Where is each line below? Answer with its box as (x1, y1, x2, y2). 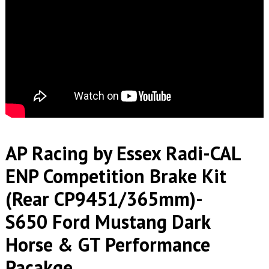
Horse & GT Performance (5, 232, 210, 258)
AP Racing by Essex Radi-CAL (5, 141, 240, 166)
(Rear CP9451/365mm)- (5, 186, 201, 212)
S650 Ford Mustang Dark (5, 209, 210, 235)
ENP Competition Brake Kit (5, 163, 226, 189)
